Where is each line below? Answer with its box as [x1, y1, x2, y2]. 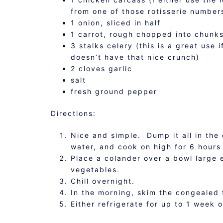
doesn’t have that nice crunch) [71, 52, 200, 61]
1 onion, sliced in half [71, 18, 161, 27]
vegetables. [71, 165, 120, 174]
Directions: [51, 109, 96, 117]
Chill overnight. [71, 176, 135, 185]
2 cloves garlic [71, 64, 132, 73]
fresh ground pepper [71, 87, 157, 96]
